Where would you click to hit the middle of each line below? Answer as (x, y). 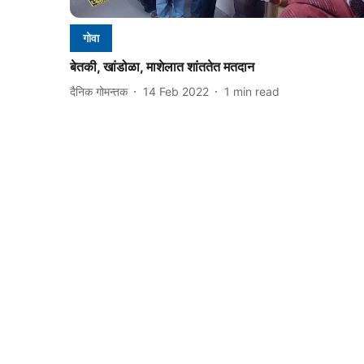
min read (256, 91)
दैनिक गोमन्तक (99, 91)
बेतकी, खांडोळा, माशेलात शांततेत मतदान (162, 67)
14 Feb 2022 (176, 91)
